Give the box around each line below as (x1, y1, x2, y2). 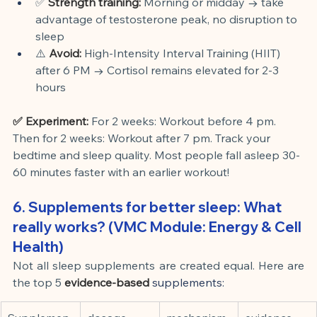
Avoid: (49, 45, 81, 60)
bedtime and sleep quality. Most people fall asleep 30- (13, 147, 300, 162)
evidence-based (64, 275, 149, 289)
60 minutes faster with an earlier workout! (13, 164, 229, 179)
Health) (13, 237, 64, 255)
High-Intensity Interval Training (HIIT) (84, 45, 283, 60)
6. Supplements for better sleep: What (13, 197, 284, 216)
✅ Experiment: (13, 113, 88, 128)
